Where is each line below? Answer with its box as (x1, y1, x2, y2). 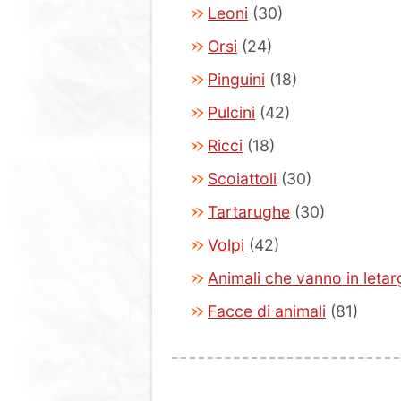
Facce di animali (208, 302, 326, 320)
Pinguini (208, 70, 265, 89)
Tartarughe (208, 202, 290, 221)
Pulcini (208, 103, 255, 122)
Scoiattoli (208, 169, 277, 188)
